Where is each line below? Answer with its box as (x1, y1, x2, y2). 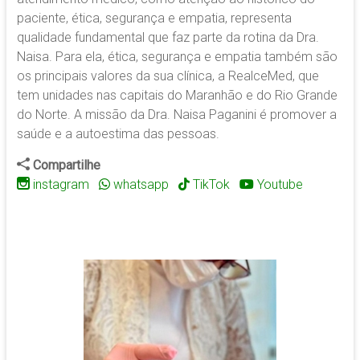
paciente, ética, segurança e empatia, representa (16, 10, 292, 27)
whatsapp (109, 177, 169, 193)
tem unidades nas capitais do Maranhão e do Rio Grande (16, 88, 337, 104)
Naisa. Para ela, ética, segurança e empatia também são (16, 49, 337, 65)
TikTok (192, 177, 230, 193)
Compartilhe (29, 157, 100, 174)
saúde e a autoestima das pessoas (16, 126, 216, 142)
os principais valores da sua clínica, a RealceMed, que (16, 68, 319, 84)
